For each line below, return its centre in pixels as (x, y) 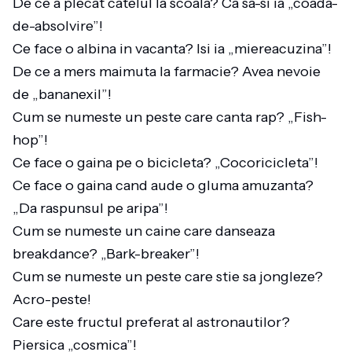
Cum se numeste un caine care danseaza (144, 231)
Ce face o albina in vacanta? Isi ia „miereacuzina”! (175, 49)
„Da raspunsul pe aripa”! (93, 208)
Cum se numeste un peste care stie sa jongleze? (168, 277)
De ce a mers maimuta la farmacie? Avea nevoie (167, 71)
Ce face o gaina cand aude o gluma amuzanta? (163, 185)
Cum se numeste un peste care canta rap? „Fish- (170, 117)
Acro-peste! (55, 299)
